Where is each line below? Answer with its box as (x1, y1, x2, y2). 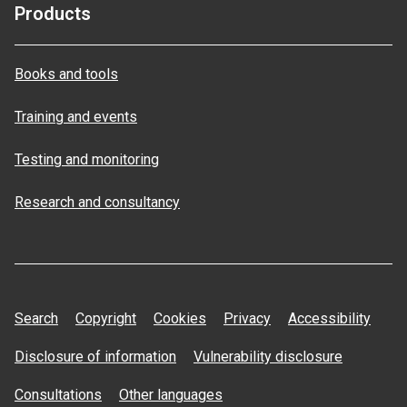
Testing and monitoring (15, 151, 159, 168)
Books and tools (15, 65, 118, 83)
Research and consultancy (15, 194, 180, 211)
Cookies (154, 310, 206, 327)
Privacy (223, 310, 271, 327)
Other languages (119, 386, 223, 403)
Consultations (15, 386, 102, 403)
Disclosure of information (15, 348, 176, 365)
